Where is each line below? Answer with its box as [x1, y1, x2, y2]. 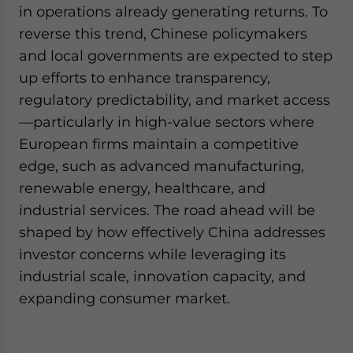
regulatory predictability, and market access [19, 91, 330, 108]
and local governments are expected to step [19, 47, 333, 64]
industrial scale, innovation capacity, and [19, 268, 306, 284]
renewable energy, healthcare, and [19, 180, 266, 196]
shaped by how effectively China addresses [19, 224, 325, 240]
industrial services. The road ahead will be [19, 202, 315, 218]
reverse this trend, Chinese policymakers [19, 25, 307, 42]
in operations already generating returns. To [19, 3, 328, 20]
